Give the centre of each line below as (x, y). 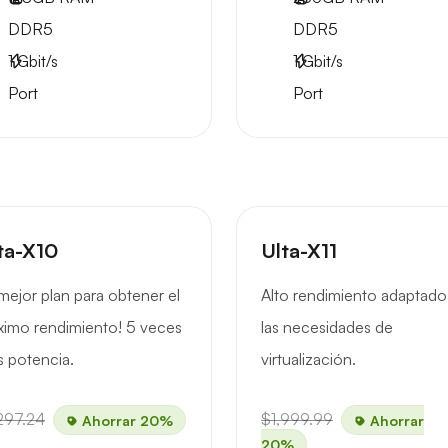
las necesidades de (327, 327)
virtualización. (308, 359)
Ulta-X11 (299, 250)
